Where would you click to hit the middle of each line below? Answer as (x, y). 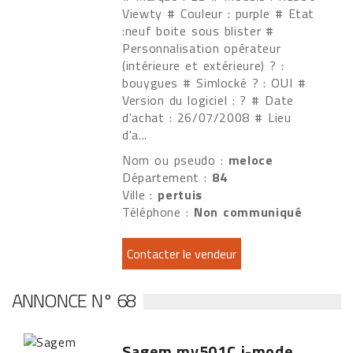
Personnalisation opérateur (202, 48)
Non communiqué (248, 212)
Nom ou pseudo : (175, 160)
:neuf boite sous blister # (199, 31)
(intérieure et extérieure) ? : (203, 65)
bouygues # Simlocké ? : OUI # (214, 83)
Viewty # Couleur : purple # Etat (219, 13)
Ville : (140, 195)
